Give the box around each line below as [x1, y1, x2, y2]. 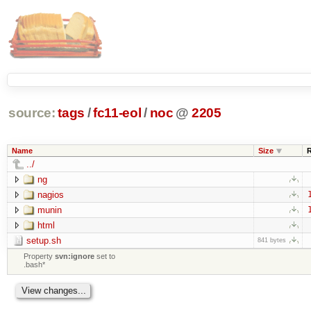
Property [24, 251, 56, 260]
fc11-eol [93, 106, 142, 121]
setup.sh [26, 235, 61, 246]
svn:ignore [55, 251, 95, 260]
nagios [37, 189, 64, 200]
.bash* [24, 260, 46, 269]
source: [8, 106, 56, 121]
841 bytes [257, 236, 286, 244]
